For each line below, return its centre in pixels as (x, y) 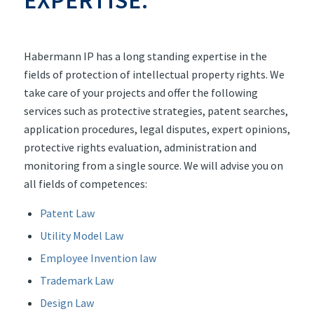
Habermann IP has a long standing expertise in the (145, 56)
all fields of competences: (85, 183)
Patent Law (67, 213)
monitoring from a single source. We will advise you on (153, 165)
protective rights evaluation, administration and (140, 147)
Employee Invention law (98, 258)
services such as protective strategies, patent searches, (156, 110)
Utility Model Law (81, 236)
